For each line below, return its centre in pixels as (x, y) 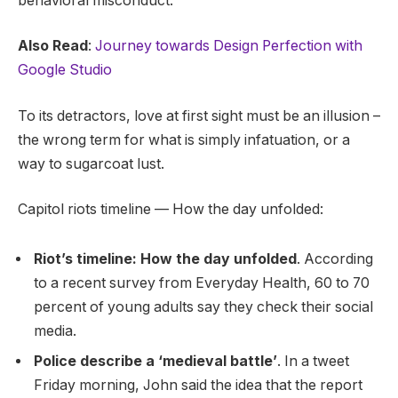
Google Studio (65, 70)
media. (55, 331)
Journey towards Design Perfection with (229, 46)
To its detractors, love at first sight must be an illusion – (199, 115)
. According (335, 259)
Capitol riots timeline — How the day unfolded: (171, 210)
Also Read (53, 46)
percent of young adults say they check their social (203, 307)
